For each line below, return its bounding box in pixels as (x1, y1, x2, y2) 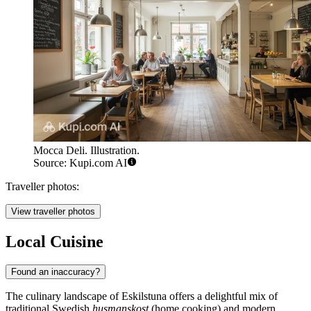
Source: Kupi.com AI (33, 156, 127, 169)
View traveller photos (11, 205, 95, 217)
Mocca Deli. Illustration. (33, 144, 140, 156)
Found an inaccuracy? (11, 267, 100, 278)
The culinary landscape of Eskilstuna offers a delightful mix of (6, 290, 278, 303)
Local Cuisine (6, 232, 103, 251)
